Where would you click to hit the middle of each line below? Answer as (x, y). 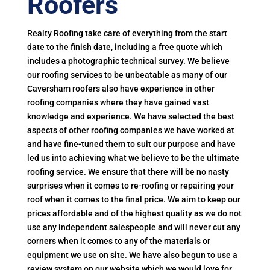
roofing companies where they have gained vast (118, 102)
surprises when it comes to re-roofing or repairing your (130, 186)
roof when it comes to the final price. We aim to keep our (133, 199)
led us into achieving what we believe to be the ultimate (133, 158)
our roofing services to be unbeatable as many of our (127, 75)
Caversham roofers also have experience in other (121, 89)
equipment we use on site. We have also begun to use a (132, 255)
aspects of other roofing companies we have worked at (130, 130)
